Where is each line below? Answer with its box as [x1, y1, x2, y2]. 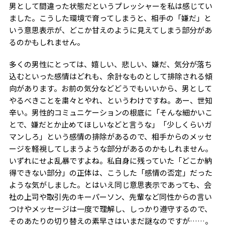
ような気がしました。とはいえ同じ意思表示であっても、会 [9, 179, 211, 190]
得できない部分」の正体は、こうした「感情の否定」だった [9, 167, 212, 178]
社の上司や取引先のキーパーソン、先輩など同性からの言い [9, 191, 212, 202]
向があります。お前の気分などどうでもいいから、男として [9, 83, 212, 94]
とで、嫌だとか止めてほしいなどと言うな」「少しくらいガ [9, 119, 212, 130]
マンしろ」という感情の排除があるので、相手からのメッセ [9, 131, 212, 142]
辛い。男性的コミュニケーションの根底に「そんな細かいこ [9, 107, 212, 118]
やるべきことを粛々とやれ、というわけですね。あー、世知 [9, 95, 212, 106]
